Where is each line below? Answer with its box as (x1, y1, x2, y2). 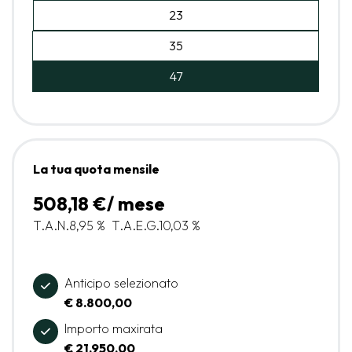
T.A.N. (33, 217, 69, 233)
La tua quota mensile (33, 160, 159, 177)
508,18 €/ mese (33, 191, 165, 215)
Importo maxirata (64, 320, 163, 336)
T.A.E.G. (112, 217, 159, 233)
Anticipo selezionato (64, 274, 178, 291)
